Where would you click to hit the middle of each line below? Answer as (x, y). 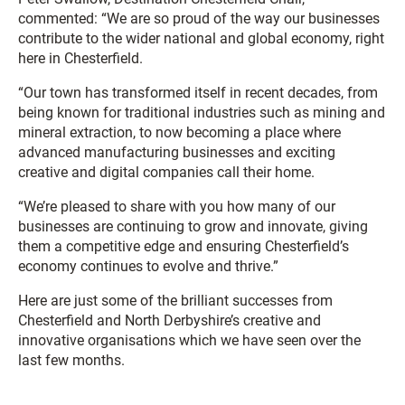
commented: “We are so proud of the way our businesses (199, 19)
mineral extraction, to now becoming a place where (179, 132)
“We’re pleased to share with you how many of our (177, 207)
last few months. (71, 360)
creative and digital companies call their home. (166, 172)
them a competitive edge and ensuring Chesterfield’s (184, 246)
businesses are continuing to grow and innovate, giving (193, 226)
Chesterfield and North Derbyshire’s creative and (170, 320)
